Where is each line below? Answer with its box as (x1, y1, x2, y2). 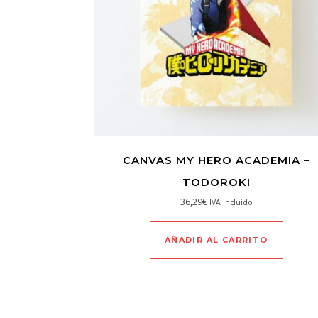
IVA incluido (209, 197, 253, 207)
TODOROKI (182, 175, 251, 189)
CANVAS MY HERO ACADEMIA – (122, 153, 310, 167)
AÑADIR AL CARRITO (164, 234, 268, 245)
